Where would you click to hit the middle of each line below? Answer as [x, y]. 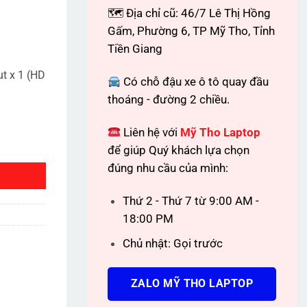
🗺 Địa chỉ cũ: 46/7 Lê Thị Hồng [189, 13]
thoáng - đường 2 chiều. [169, 100]
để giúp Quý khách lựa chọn [179, 150]
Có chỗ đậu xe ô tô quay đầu [195, 82]
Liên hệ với [152, 132]
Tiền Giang [135, 49]
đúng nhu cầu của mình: [168, 168]
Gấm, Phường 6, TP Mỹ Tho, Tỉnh [191, 31]
